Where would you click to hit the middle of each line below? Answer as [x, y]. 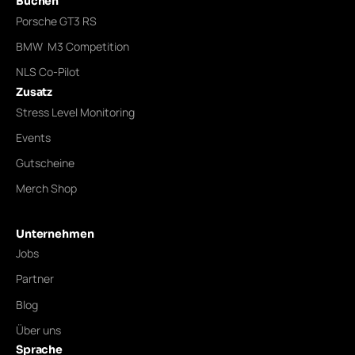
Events [33, 137]
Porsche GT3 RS [56, 21]
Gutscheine [45, 162]
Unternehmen [55, 233]
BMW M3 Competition [73, 47]
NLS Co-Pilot [48, 72]
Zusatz [34, 92]
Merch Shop [46, 189]
